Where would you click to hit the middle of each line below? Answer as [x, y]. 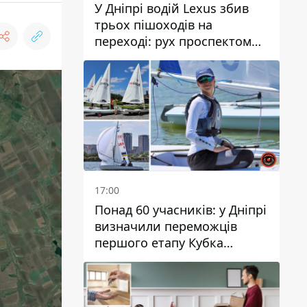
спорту [115, 275]
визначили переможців [166, 226]
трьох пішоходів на [153, 25]
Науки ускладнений [154, 58]
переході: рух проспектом [173, 41]
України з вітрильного [162, 259]
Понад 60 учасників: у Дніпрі [181, 210]
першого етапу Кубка [159, 243]
